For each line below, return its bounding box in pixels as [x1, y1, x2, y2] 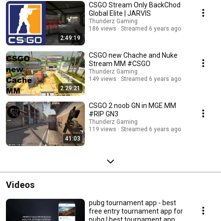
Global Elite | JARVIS [89, 9, 151, 18]
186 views [89, 25, 116, 33]
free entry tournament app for [89, 207, 183, 216]
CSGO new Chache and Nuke [89, 51, 178, 60]
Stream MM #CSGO [89, 60, 150, 68]
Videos [6, 180, 35, 190]
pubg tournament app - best [89, 199, 176, 207]
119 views [89, 126, 116, 133]
